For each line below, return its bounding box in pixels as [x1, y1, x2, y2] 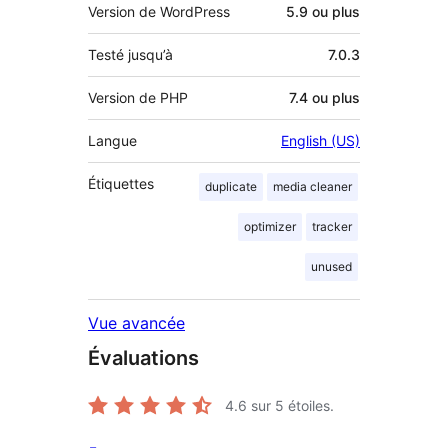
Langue [88, 132, 137, 150]
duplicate [205, 179, 257, 195]
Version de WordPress [88, 3, 230, 21]
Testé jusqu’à [88, 46, 173, 64]
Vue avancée [88, 313, 185, 334]
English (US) [281, 132, 360, 150]
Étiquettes [88, 175, 154, 193]
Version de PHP [88, 89, 188, 107]
